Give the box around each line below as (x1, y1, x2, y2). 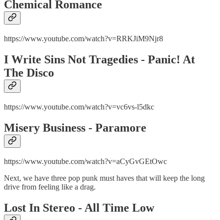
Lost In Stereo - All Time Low (4, 201, 154, 215)
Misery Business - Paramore (4, 121, 146, 134)
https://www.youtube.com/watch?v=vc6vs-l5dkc (4, 102, 154, 111)
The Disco (4, 66, 54, 79)
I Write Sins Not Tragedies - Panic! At (4, 53, 195, 66)
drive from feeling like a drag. (4, 183, 96, 192)
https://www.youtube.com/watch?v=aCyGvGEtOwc (4, 157, 167, 166)
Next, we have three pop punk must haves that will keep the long (4, 174, 205, 183)
